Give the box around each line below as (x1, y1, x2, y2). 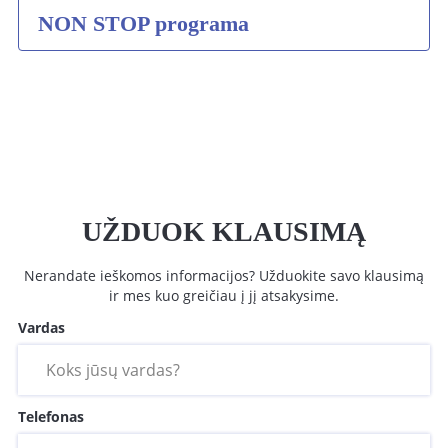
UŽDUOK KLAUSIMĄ (82, 216, 366, 247)
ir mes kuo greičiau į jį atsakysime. (109, 286, 339, 305)
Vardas (18, 318, 65, 337)
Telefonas (18, 407, 84, 426)
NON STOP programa (38, 11, 249, 36)
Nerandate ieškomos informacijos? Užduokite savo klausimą (24, 266, 424, 285)
